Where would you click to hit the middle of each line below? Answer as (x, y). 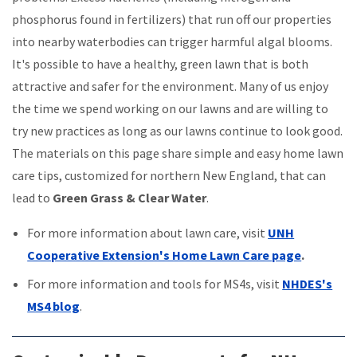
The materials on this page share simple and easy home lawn (178, 153)
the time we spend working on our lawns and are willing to (170, 108)
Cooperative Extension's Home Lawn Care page (165, 255)
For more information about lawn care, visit (148, 232)
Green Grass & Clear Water (129, 197)
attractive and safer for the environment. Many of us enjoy (170, 86)
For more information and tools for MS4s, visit (155, 283)
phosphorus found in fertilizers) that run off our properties (172, 19)
